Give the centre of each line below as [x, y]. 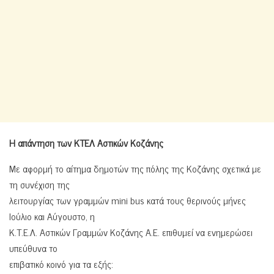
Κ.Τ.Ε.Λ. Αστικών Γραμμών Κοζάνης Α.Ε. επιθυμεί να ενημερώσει [131, 231]
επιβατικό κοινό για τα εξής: [61, 263]
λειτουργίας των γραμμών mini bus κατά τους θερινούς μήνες [128, 200]
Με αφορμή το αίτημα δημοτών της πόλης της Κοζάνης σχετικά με [135, 168]
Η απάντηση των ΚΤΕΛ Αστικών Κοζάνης [86, 142]
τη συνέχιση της [39, 184]
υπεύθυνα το [33, 247]
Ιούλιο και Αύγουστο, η [52, 216]
